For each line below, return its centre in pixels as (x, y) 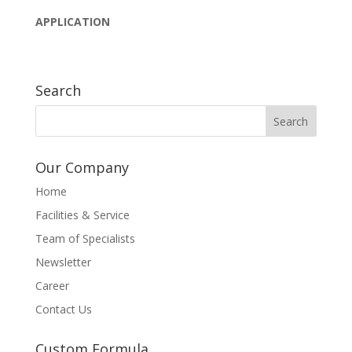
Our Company (82, 167)
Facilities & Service (82, 215)
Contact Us (63, 309)
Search (58, 90)
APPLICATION (72, 22)
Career (52, 286)
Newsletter (63, 262)
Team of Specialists (85, 238)
